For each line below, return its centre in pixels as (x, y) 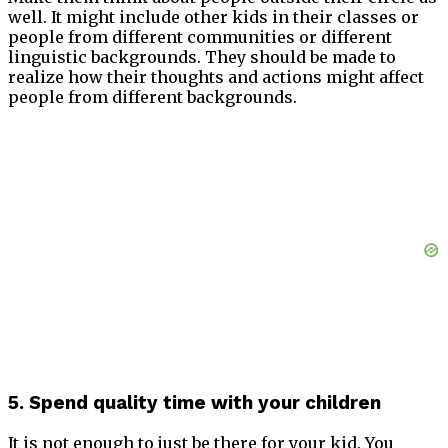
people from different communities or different (200, 37)
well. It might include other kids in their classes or (213, 17)
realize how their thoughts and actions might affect (216, 77)
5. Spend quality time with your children (194, 402)
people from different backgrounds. (152, 97)
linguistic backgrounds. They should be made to (202, 57)
